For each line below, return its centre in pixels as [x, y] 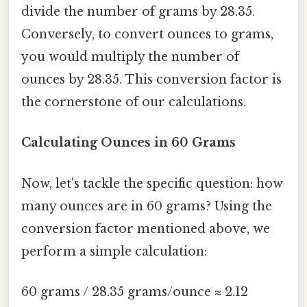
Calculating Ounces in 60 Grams [128, 143]
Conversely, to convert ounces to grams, [147, 35]
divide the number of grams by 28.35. [138, 12]
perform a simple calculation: [114, 251]
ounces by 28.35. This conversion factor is [151, 80]
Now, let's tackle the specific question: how [152, 183]
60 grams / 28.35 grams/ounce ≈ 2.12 [135, 292]
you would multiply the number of [130, 57]
